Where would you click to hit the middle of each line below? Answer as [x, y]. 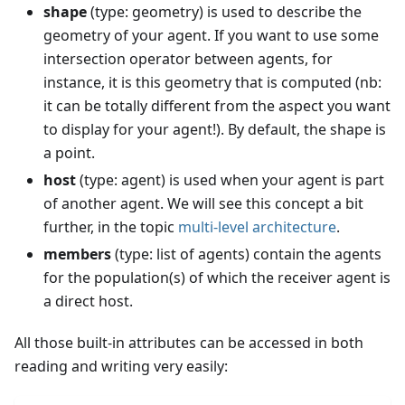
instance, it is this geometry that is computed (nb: [212, 83]
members [77, 254]
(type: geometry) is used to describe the [224, 12]
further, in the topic [111, 227]
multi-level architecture [257, 227]
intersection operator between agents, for [188, 59]
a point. [69, 153]
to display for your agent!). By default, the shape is [215, 130]
